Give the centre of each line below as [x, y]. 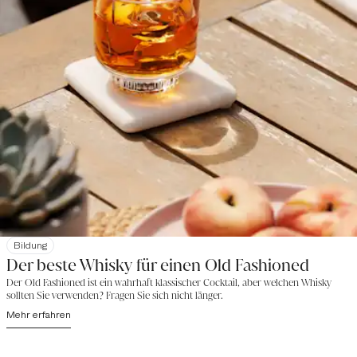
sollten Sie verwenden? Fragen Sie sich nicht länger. [115, 295]
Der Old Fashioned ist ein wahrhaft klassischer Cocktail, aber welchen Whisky [169, 282]
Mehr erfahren [39, 315]
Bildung [30, 245]
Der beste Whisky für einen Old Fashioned [158, 265]
